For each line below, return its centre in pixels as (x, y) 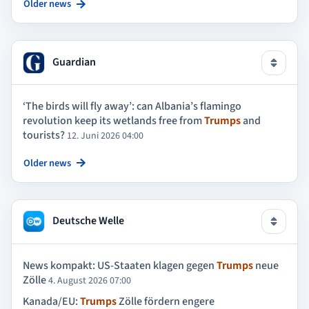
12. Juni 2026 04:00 (105, 136)
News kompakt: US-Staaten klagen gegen (120, 265)
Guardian (73, 62)
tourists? (44, 136)
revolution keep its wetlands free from (113, 121)
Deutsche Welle (87, 220)
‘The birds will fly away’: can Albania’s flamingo (132, 107)
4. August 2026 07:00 (90, 280)
